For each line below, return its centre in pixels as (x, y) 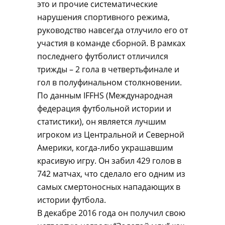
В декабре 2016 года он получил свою (111, 213)
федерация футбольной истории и (104, 108)
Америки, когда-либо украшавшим (105, 148)
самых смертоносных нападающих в (109, 187)
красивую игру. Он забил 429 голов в (109, 161)
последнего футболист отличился (103, 56)
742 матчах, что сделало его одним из (111, 174)
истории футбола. (72, 200)
